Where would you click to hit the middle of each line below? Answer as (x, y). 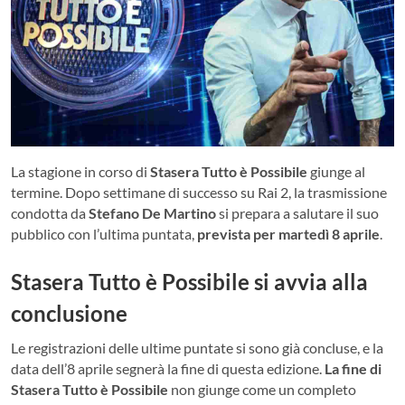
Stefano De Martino (152, 212)
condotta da (50, 212)
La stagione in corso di (80, 171)
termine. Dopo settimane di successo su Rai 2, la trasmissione (199, 192)
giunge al (336, 171)
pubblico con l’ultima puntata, (104, 233)
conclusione (69, 313)
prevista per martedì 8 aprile (288, 233)
